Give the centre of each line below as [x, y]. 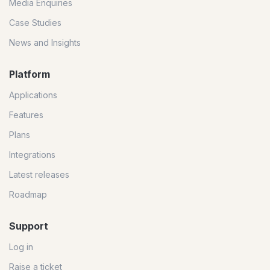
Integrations [32, 155]
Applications [33, 95]
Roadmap [28, 195]
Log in [21, 247]
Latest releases [39, 175]
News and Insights [45, 43]
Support [29, 226]
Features [26, 115]
